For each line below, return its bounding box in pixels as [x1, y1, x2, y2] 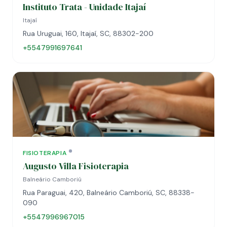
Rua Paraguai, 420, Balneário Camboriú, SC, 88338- [23, 188, 195, 197]
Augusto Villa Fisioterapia [23, 160, 129, 172]
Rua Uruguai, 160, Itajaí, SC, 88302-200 [23, 29, 154, 38]
